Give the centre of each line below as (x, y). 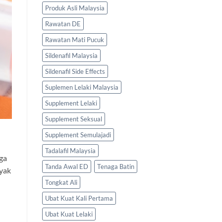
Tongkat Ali (61, 183)
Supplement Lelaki (71, 103)
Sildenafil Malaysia (71, 56)
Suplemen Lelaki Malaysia (82, 87)
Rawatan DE (63, 24)
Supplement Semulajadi (78, 135)
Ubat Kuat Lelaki (69, 214)
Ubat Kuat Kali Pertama (79, 198)
